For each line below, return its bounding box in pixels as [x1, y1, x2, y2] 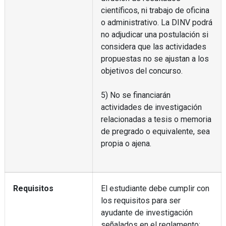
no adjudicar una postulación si [100, 29, 208, 39]
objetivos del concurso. [100, 66, 183, 76]
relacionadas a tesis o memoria [100, 114, 211, 124]
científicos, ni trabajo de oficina [100, 5, 209, 15]
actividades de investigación [100, 102, 202, 112]
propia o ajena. [100, 138, 151, 148]
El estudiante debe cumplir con [100, 183, 209, 193]
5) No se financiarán [100, 90, 171, 100]
